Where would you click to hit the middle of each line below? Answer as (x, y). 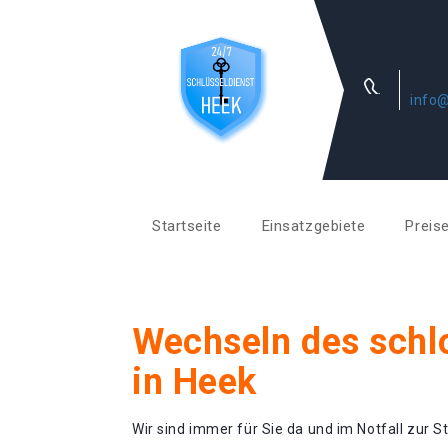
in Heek (194, 382)
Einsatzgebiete (313, 226)
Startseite (187, 226)
